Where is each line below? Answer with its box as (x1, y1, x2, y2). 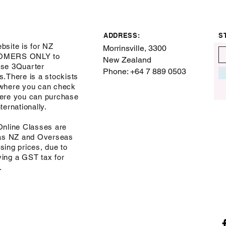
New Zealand (103, 55, 151, 65)
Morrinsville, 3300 (103, 43, 166, 53)
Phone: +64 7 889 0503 (103, 67, 186, 77)
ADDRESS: (103, 31, 140, 40)
